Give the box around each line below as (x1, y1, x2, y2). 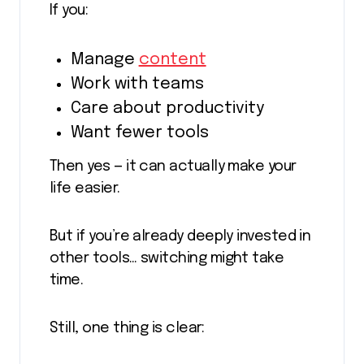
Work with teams (70, 76, 204, 93)
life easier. (50, 180, 120, 196)
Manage (70, 51, 139, 69)
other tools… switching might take (50, 250, 284, 266)
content (138, 51, 206, 69)
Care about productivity (70, 100, 264, 118)
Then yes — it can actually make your (50, 158, 297, 174)
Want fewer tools (70, 124, 209, 142)
